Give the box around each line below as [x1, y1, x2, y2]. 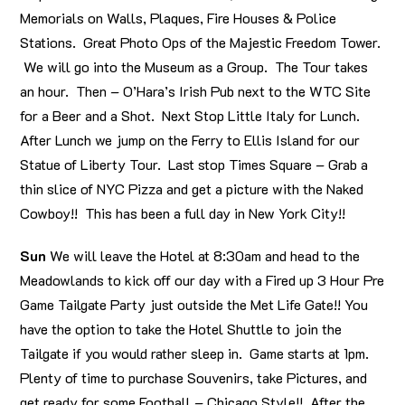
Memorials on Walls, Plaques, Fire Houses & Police [20, 8, 337, 28]
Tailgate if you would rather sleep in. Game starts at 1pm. [20, 344, 370, 363]
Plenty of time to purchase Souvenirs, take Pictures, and [20, 368, 368, 388]
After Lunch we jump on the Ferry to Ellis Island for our [20, 130, 361, 150]
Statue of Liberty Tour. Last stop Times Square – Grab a [20, 155, 369, 174]
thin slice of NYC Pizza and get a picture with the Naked [20, 179, 364, 199]
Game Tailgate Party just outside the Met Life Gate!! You [20, 295, 369, 315]
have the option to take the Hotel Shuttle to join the [20, 319, 343, 339]
